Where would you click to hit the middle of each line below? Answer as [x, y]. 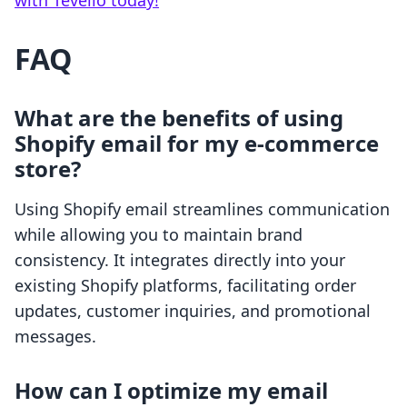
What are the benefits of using [179, 118]
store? [48, 169]
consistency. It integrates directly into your [180, 260]
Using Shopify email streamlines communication [202, 209]
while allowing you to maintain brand [159, 235]
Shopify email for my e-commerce [197, 144]
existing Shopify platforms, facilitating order [185, 286]
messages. [55, 337]
